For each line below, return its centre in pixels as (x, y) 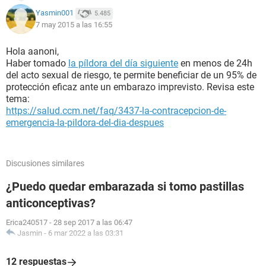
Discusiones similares (45, 163)
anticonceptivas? (51, 203)
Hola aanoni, (32, 51)
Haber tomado (37, 63)
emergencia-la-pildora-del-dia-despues (85, 123)
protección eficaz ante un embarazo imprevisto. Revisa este (130, 87)
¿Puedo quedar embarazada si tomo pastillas (125, 186)
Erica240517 (27, 222)
